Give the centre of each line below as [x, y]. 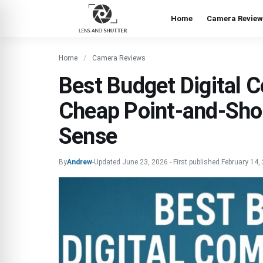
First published [197, 162]
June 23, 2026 [145, 162]
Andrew [80, 162]
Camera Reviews [119, 58]
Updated [108, 162]
